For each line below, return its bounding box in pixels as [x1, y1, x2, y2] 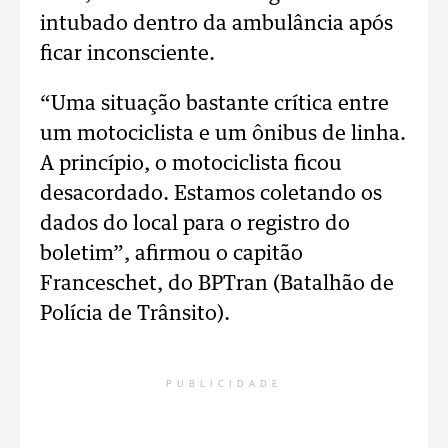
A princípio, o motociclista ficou [40, 154, 342, 174]
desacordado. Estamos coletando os [40, 184, 382, 204]
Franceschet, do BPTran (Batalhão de [40, 274, 394, 294]
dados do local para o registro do [40, 214, 350, 234]
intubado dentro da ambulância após [40, 14, 393, 34]
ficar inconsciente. [40, 44, 215, 64]
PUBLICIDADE [166, 379, 282, 389]
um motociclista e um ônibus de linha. [40, 124, 406, 144]
